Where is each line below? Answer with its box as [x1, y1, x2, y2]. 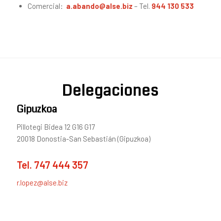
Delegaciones [62, 80, 159, 101]
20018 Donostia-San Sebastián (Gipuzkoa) [16, 134, 150, 144]
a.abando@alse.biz [66, 1, 133, 10]
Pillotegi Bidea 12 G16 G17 [16, 122, 95, 132]
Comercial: [27, 1, 66, 10]
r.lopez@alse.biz [16, 178, 68, 187]
